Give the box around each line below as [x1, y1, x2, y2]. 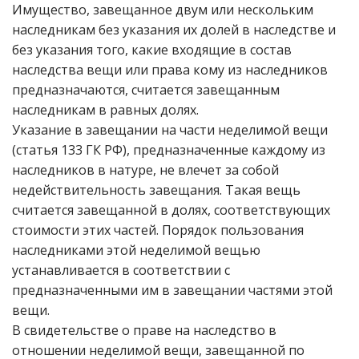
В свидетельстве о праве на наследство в [12, 321, 276, 339]
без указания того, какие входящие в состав [12, 41, 292, 58]
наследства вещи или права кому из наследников [12, 61, 328, 79]
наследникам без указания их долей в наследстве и [12, 21, 336, 38]
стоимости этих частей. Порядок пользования [12, 221, 304, 239]
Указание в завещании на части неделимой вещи [12, 121, 328, 139]
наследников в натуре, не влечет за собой [12, 161, 279, 179]
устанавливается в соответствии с [12, 261, 230, 279]
